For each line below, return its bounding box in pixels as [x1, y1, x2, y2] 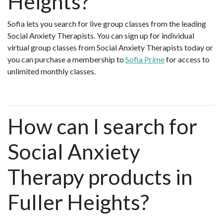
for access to [165, 54, 210, 64]
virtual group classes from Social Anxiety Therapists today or [7, 42, 213, 52]
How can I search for [7, 113, 197, 139]
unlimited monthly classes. [7, 66, 96, 76]
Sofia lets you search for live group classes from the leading [7, 18, 206, 28]
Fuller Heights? [7, 189, 149, 215]
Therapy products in [7, 164, 193, 189]
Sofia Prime [125, 54, 165, 64]
